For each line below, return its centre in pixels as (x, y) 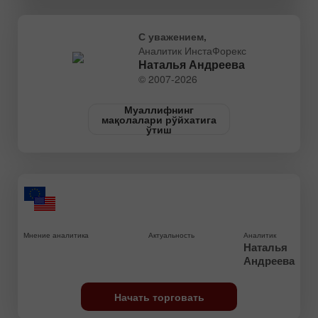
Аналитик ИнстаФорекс (192, 51)
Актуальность (171, 235)
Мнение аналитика (56, 235)
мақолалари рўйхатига (159, 120)
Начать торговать (159, 297)
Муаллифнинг (159, 110)
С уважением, (172, 37)
